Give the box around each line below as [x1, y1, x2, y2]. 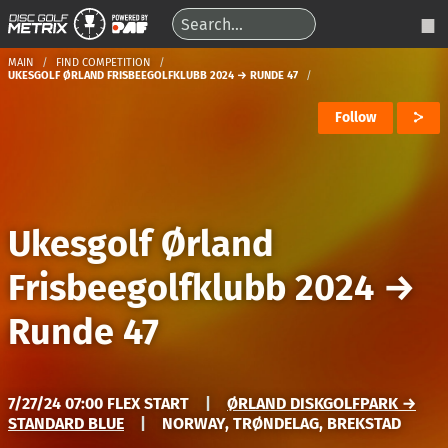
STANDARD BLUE [8, 414, 124, 433]
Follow [335, 109, 376, 126]
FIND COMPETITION [56, 56, 151, 69]
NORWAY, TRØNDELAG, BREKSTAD [162, 414, 401, 433]
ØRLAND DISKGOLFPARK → [227, 394, 416, 413]
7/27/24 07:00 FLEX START [8, 394, 189, 413]
